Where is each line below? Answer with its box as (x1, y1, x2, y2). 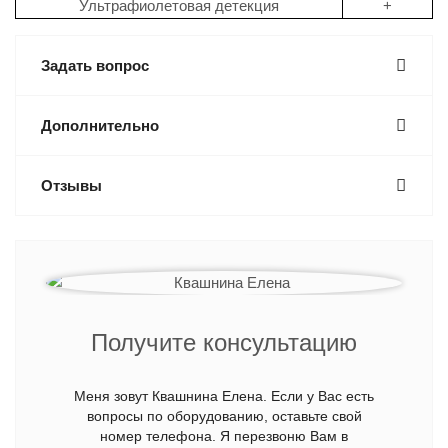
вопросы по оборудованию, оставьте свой (86, 408, 362, 424)
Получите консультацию (91, 329, 357, 356)
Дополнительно (41, 117, 159, 134)
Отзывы (41, 177, 102, 194)
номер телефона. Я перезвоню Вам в (100, 428, 348, 444)
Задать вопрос (41, 57, 149, 74)
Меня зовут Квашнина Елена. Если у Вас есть (74, 388, 374, 404)
